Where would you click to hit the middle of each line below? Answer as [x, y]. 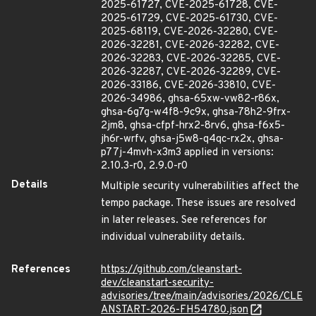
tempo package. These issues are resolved [198, 203]
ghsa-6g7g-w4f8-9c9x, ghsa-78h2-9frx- [196, 113]
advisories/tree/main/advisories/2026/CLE [202, 297]
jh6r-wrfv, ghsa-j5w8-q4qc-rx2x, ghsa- [192, 139]
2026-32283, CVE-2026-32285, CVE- [191, 59]
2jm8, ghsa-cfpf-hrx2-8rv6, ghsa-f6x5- [193, 126]
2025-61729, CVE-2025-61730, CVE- [189, 19]
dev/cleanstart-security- [157, 283]
